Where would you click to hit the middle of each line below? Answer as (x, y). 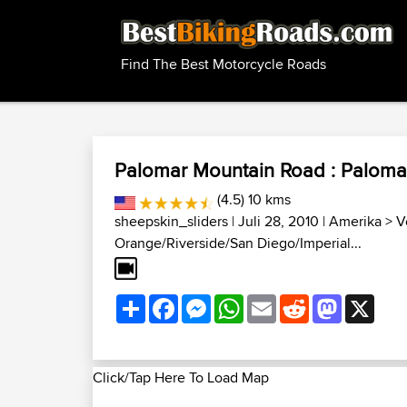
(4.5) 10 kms (253, 199)
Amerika (355, 221)
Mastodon (373, 301)
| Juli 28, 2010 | (278, 221)
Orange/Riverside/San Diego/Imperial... (238, 243)
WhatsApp (276, 301)
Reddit (330, 301)
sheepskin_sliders (171, 221)
